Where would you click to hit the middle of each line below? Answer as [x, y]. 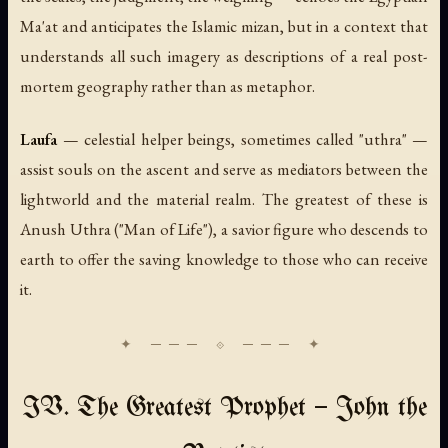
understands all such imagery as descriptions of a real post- [224, 56]
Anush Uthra [65, 229]
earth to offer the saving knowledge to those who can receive [224, 259]
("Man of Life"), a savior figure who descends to [269, 229]
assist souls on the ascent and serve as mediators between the [224, 169]
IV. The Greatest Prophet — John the [224, 409]
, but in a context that [354, 26]
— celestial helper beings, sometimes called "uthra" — [242, 139]
